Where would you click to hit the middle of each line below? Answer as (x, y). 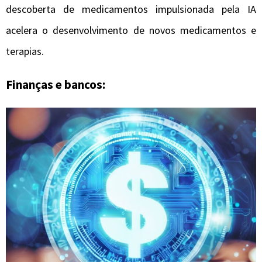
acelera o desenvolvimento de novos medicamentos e (131, 30)
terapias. (25, 51)
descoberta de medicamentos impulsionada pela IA (131, 9)
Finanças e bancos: (56, 85)
